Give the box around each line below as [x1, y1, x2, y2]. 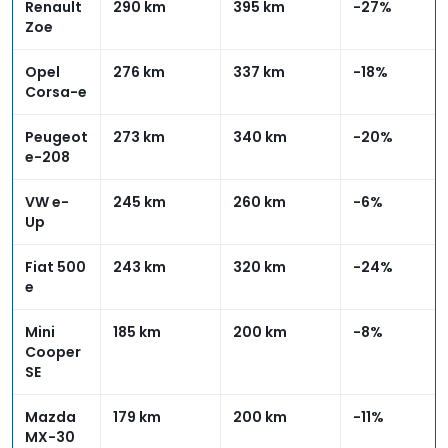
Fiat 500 [25, 256, 86, 277]
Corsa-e [25, 81, 87, 102]
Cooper [25, 341, 81, 362]
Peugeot [25, 126, 88, 147]
